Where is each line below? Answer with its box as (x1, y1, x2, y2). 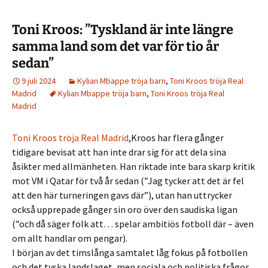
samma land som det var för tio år (12, 38, 219, 54)
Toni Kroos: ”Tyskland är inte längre (12, 22, 233, 38)
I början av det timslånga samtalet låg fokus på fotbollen (12, 246, 248, 258)
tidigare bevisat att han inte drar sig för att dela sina (12, 146, 226, 158)
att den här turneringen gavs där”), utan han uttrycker (12, 189, 232, 201)
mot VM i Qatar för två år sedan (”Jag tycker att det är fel (12, 175, 244, 187)
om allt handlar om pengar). (12, 232, 127, 244)
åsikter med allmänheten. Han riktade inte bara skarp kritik (12, 160, 255, 172)
